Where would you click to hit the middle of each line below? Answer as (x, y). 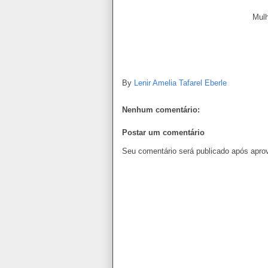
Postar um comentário (163, 132)
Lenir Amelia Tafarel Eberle (180, 83)
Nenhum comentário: (161, 110)
